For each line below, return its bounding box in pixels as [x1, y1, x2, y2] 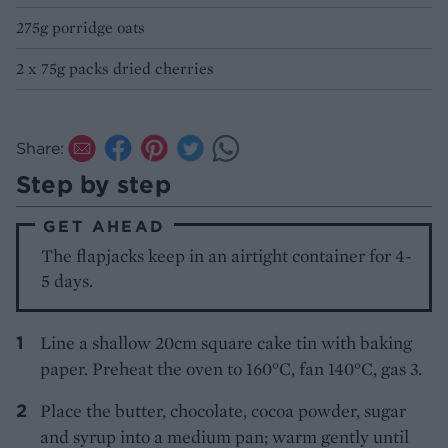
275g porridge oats [16, 17, 145, 39]
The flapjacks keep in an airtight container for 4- [41, 244, 413, 268]
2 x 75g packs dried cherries [16, 58, 214, 80]
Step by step [16, 169, 171, 200]
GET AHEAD [43, 216, 166, 237]
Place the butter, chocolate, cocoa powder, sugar [40, 399, 406, 423]
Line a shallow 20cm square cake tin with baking [40, 331, 412, 355]
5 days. [41, 269, 94, 293]
